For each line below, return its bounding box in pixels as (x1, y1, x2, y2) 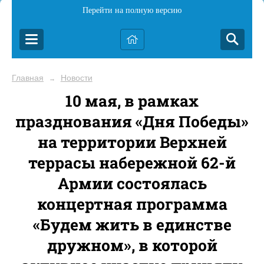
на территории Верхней (37, 131, 227, 152)
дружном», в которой (47, 235, 217, 255)
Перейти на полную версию (82, 6, 181, 15)
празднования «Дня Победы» (15, 111, 249, 131)
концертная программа (37, 193, 227, 214)
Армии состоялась (57, 173, 207, 193)
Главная (12, 73, 44, 82)
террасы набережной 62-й (28, 152, 236, 173)
